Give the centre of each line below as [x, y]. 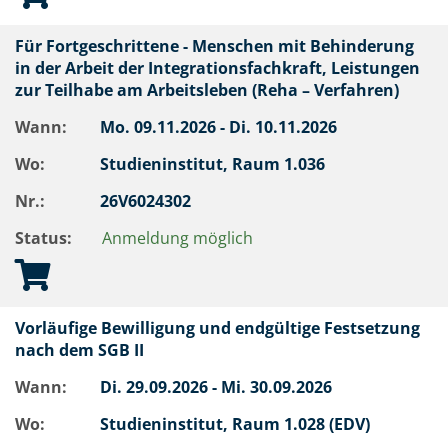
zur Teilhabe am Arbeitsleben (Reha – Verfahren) [211, 90]
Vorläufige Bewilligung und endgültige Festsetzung [217, 328]
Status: [43, 238]
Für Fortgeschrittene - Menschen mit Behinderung [214, 46]
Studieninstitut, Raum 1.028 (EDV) [237, 424]
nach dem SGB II [83, 350]
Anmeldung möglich [177, 238]
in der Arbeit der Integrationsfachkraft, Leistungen [217, 68]
